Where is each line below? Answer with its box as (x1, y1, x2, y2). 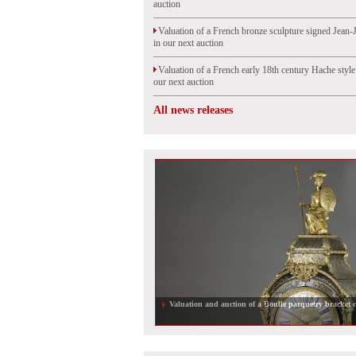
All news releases (153, 104, 233, 116)
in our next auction (153, 37, 223, 48)
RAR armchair (164, 300, 219, 308)
